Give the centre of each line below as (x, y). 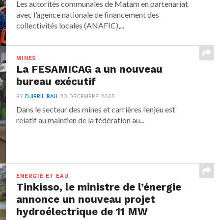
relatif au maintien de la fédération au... (81, 120)
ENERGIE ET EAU (42, 176)
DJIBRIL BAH (41, 97)
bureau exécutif (56, 82)
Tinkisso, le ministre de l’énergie (99, 187)
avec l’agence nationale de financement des (88, 15)
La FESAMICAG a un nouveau (90, 69)
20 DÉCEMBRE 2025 (88, 97)
